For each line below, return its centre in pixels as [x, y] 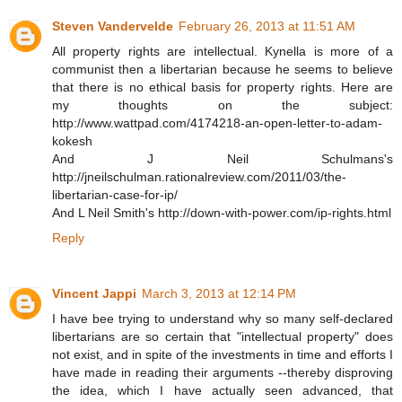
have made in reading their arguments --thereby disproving [223, 373]
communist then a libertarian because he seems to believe [223, 70]
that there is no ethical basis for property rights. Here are [223, 87]
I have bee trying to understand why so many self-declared [223, 319]
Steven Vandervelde [113, 26]
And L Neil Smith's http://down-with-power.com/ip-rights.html [222, 213]
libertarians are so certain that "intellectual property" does [223, 337]
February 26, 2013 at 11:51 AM [267, 26]
